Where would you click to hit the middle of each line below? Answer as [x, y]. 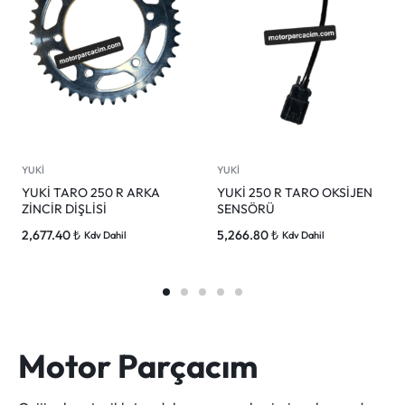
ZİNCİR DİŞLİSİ [64, 209]
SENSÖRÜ [246, 209]
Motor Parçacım [138, 366]
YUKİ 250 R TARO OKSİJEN [295, 193]
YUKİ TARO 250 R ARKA [91, 193]
